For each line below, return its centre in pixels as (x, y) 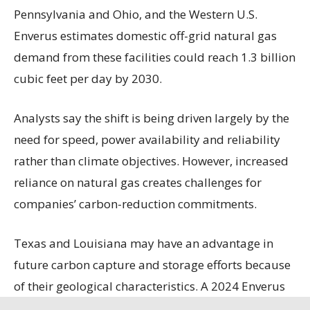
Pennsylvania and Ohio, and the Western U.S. (136, 14)
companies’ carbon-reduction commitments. (135, 203)
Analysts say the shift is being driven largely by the (152, 118)
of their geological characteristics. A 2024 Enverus (149, 286)
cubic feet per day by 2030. (88, 78)
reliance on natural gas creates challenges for (138, 182)
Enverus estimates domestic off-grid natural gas (145, 35)
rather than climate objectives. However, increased (151, 161)
